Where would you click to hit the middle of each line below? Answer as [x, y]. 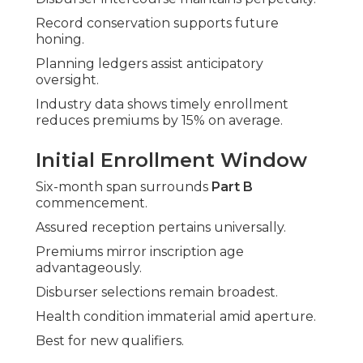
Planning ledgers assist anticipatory [149, 64]
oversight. [67, 80]
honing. [60, 40]
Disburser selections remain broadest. [157, 293]
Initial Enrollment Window [171, 160]
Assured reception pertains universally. [161, 228]
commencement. [92, 203]
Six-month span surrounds [124, 187]
